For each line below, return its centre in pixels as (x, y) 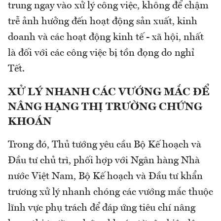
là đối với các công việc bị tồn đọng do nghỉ (101, 54)
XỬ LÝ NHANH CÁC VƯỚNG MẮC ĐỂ (109, 92)
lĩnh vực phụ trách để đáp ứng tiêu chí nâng (102, 208)
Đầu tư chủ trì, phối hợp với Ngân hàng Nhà (104, 161)
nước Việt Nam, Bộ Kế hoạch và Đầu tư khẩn (105, 177)
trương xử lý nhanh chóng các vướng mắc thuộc (110, 193)
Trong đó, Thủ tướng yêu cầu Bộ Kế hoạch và (105, 145)
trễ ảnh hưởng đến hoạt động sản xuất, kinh (103, 22)
